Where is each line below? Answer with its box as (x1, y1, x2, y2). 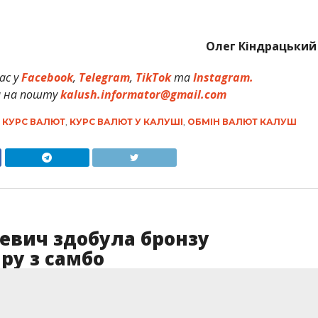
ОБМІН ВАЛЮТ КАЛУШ (187, 116, 297, 127)
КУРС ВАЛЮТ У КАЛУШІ (69, 116, 183, 127)
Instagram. (193, 69, 254, 85)
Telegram (79, 69, 131, 85)
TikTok (136, 69, 172, 85)
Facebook (21, 69, 74, 85)
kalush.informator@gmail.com (60, 86, 226, 102)
